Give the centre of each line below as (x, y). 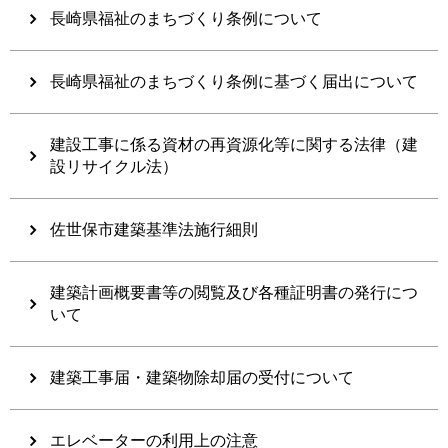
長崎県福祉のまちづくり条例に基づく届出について (234, 81)
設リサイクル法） (114, 166)
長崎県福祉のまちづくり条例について (186, 18)
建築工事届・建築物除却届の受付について (202, 377)
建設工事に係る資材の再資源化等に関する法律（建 (234, 144)
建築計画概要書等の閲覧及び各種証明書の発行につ (234, 292)
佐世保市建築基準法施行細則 (154, 229)
